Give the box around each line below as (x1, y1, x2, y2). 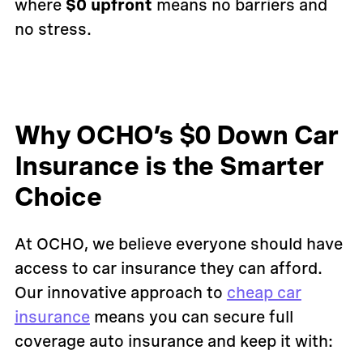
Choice (14, 181, 102, 212)
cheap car (226, 283, 301, 302)
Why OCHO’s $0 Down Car (14, 119, 339, 151)
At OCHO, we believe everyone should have (14, 234, 343, 254)
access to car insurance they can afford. (14, 258, 322, 278)
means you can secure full (89, 307, 293, 327)
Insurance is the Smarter (14, 150, 324, 181)
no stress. (14, 19, 92, 39)
